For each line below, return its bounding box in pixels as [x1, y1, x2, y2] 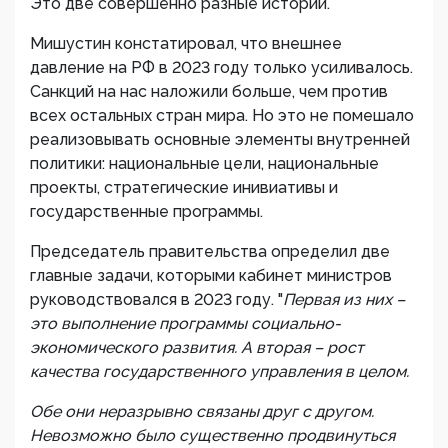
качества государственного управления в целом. [30, 362, 409, 381]
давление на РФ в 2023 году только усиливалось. [30, 58, 413, 77]
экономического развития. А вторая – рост [30, 338, 364, 357]
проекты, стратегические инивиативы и [30, 178, 338, 197]
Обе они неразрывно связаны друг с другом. [30, 402, 374, 421]
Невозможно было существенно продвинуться [30, 426, 395, 445]
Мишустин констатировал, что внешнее [30, 34, 342, 53]
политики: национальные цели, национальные [30, 154, 379, 173]
